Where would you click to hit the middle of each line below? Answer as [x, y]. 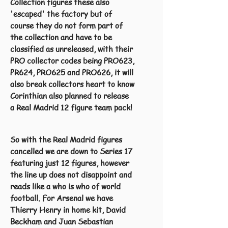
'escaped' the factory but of [61, 14]
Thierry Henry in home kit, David [68, 210]
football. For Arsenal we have [62, 198]
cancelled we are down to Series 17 [71, 151]
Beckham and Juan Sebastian [62, 221]
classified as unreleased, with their [72, 49]
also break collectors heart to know [72, 84]
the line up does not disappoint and [71, 175]
